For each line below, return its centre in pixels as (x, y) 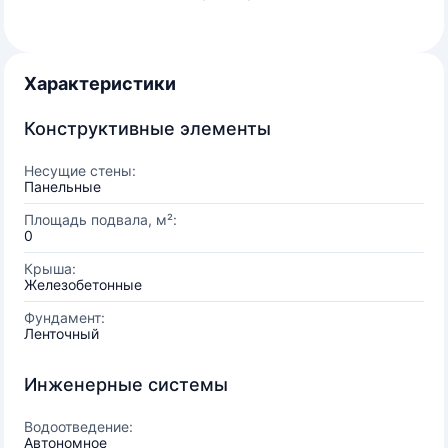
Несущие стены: (80, 170)
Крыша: (50, 268)
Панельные (62, 186)
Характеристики (100, 83)
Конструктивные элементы (147, 128)
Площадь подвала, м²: (100, 219)
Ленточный (61, 333)
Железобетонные (83, 284)
